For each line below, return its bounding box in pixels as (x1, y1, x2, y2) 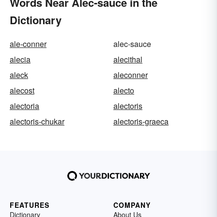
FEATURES (10, 200, 49, 210)
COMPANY (113, 200, 151, 210)
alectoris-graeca (113, 116, 169, 127)
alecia (10, 54, 31, 65)
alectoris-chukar (10, 116, 64, 127)
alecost (10, 85, 34, 96)
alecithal (113, 54, 142, 65)
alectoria (10, 100, 39, 112)
